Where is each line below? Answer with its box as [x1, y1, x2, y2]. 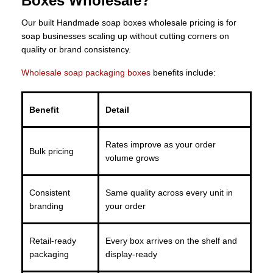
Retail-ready [29, 236, 76, 246]
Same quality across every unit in [105, 188, 233, 198]
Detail [105, 105, 129, 115]
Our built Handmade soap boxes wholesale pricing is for [21, 18, 236, 28]
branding [29, 201, 63, 211]
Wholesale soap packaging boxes [21, 68, 151, 78]
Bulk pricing [29, 146, 74, 157]
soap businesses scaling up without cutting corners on [21, 31, 229, 41]
